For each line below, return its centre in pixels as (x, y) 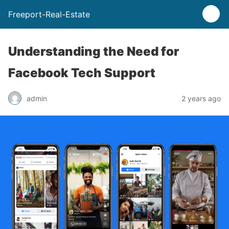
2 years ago (201, 98)
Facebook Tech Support (82, 73)
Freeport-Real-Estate (49, 14)
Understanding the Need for (94, 51)
